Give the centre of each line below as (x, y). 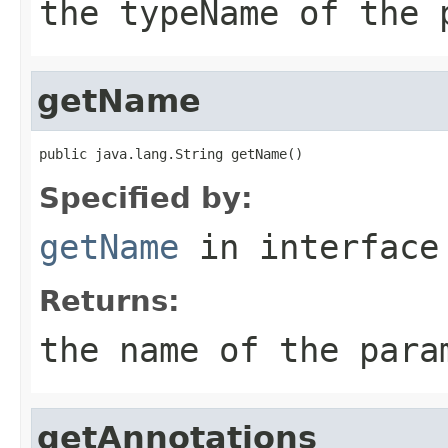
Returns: (109, 300)
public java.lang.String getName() (171, 153)
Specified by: (146, 197)
